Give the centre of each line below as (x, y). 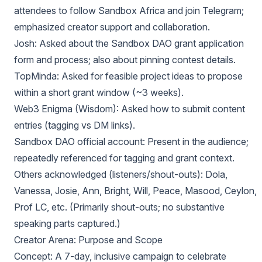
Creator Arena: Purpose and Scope (88, 240)
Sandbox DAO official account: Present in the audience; (131, 142)
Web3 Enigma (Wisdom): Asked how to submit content (130, 109)
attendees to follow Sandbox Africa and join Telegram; (129, 11)
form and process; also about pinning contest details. (125, 60)
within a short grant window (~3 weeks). (99, 92)
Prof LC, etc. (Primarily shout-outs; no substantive (119, 207)
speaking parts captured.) (67, 223)
